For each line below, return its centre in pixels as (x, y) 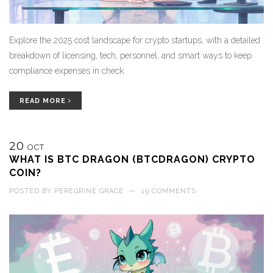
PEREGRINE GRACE (89, 191)
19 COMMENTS (169, 191)
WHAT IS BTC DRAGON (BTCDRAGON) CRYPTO (132, 160)
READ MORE (44, 101)
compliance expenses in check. (67, 71)
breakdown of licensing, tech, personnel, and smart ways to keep (130, 56)
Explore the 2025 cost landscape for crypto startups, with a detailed (135, 41)
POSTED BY (32, 191)
